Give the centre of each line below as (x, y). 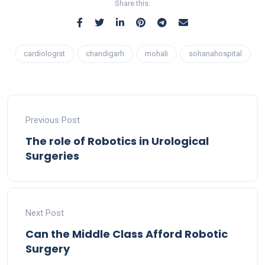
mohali (156, 53)
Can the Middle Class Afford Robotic (127, 234)
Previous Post (53, 120)
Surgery (48, 248)
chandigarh (105, 53)
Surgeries (52, 156)
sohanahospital (215, 53)
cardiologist (44, 53)
